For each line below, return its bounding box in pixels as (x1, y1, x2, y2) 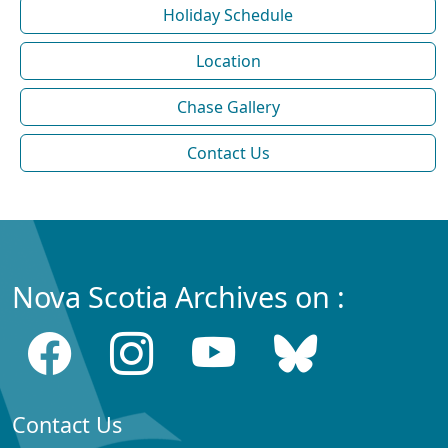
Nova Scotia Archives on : (12, 277, 345, 316)
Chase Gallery (176, 96, 280, 118)
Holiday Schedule (163, 4, 293, 26)
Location (195, 50, 261, 72)
